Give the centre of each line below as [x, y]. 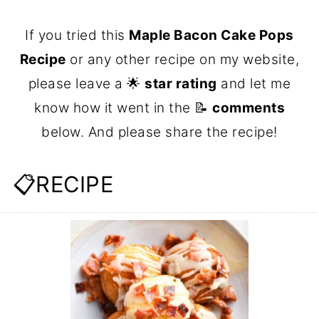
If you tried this [77, 35]
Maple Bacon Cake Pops [211, 35]
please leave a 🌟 [87, 83]
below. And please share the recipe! [159, 132]
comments [249, 108]
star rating [181, 83]
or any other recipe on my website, [183, 59]
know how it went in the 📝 [123, 108]
